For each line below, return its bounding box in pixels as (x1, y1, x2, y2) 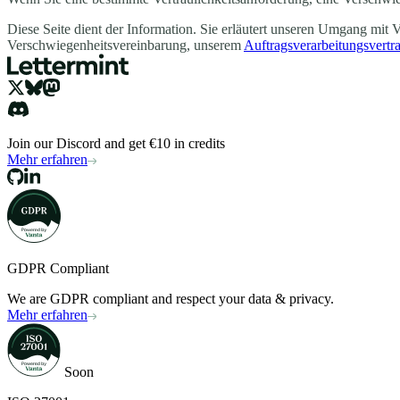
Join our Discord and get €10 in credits (7, 136, 225, 152)
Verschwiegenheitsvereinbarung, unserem (7, 37, 244, 54)
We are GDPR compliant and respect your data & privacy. (7, 291, 334, 307)
